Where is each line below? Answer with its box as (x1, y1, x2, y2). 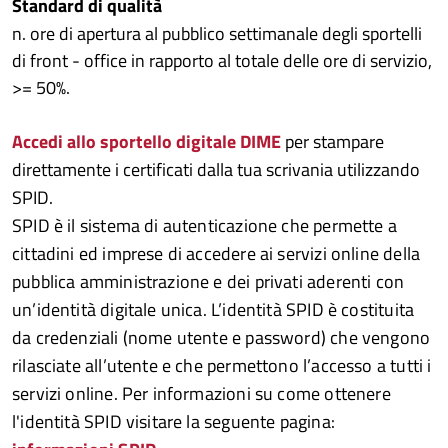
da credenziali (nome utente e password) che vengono (12, 324, 431, 351)
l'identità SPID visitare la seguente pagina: (12, 408, 335, 435)
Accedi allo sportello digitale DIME (12, 128, 281, 155)
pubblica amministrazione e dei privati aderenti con (12, 268, 405, 295)
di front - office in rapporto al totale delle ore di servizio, (12, 47, 432, 74)
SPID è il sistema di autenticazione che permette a (12, 212, 397, 239)
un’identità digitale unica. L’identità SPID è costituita (12, 296, 415, 323)
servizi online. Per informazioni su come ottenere (12, 380, 391, 407)
